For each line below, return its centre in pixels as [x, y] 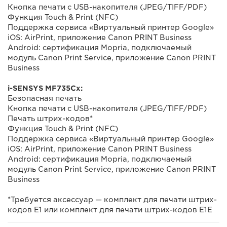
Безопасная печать [45, 98]
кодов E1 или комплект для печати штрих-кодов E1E [110, 210]
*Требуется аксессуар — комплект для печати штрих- [112, 200]
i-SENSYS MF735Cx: [45, 88]
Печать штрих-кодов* [50, 119]
